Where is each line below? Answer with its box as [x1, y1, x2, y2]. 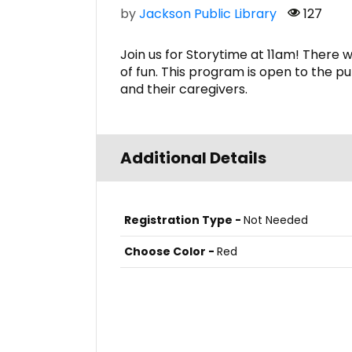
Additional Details [120, 147, 266, 170]
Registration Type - [124, 212, 244, 229]
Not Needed [244, 212, 308, 229]
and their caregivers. [120, 80, 247, 99]
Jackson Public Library [139, 5, 277, 24]
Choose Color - [124, 244, 217, 260]
